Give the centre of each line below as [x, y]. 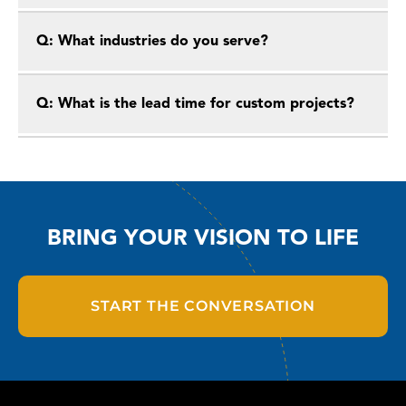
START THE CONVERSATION [203, 305]
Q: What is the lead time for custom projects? [195, 104]
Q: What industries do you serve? [152, 41]
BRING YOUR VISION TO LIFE [203, 239]
